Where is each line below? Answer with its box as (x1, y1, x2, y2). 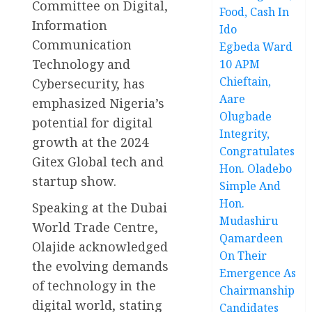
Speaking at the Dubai (32, 198, 167, 216)
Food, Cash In (219, 3, 290, 19)
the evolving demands (32, 257, 169, 274)
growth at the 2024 (32, 133, 148, 150)
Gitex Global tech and (32, 153, 164, 170)
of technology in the (32, 276, 156, 294)
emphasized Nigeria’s (32, 94, 164, 111)
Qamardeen (219, 230, 283, 246)
